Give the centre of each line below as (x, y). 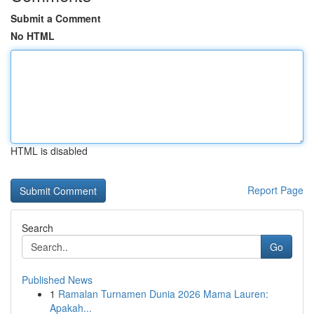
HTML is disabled (49, 151)
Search (37, 228)
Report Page (275, 190)
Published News (57, 280)
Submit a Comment (56, 18)
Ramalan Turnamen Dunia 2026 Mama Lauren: (163, 294)
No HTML (33, 36)
